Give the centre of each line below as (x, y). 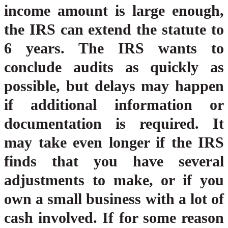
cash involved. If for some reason (114, 218)
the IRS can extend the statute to (114, 30)
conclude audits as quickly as (114, 67)
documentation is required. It (114, 124)
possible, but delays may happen (114, 86)
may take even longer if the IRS (114, 142)
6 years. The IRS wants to (114, 48)
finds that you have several (114, 161)
